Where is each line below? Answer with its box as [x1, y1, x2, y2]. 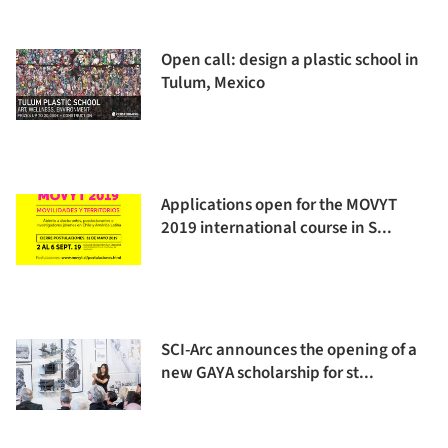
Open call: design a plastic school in [161, 48, 419, 72]
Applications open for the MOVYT [161, 193, 397, 217]
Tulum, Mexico [161, 71, 265, 95]
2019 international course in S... [161, 216, 392, 240]
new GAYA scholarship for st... [161, 361, 374, 385]
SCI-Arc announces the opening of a [161, 338, 417, 362]
